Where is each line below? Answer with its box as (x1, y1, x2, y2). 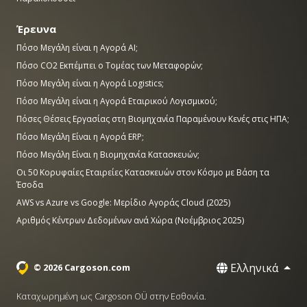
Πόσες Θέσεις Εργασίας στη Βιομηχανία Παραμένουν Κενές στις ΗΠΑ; (16, 113, 289, 125)
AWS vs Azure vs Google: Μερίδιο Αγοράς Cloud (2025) (16, 197, 230, 208)
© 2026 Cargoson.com (33, 261, 130, 273)
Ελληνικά (228, 260, 282, 275)
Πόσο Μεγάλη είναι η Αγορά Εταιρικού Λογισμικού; (16, 95, 217, 107)
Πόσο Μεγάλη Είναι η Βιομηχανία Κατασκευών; (16, 149, 199, 160)
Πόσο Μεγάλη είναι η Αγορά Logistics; (16, 77, 164, 89)
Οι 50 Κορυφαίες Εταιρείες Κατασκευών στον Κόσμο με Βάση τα (16, 167, 269, 178)
